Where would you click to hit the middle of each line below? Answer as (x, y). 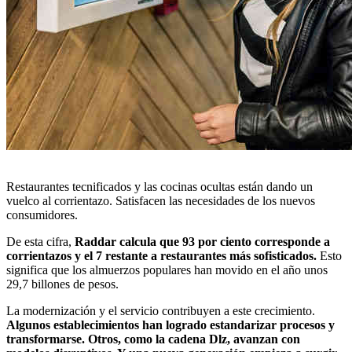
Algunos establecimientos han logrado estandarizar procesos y (170, 324)
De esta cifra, (40, 241)
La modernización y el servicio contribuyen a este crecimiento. (161, 310)
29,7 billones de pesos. (62, 284)
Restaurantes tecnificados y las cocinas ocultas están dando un (159, 186)
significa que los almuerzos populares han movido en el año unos (167, 269)
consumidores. (42, 214)
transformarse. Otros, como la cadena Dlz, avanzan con (153, 339)
